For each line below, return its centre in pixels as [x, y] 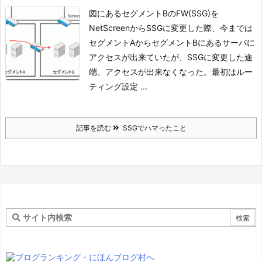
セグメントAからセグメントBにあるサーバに [172, 42]
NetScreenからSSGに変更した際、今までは [171, 28]
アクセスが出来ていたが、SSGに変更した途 [171, 57]
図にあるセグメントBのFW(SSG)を [154, 13]
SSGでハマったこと [153, 128]
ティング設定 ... [118, 86]
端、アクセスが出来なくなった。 [150, 72]
